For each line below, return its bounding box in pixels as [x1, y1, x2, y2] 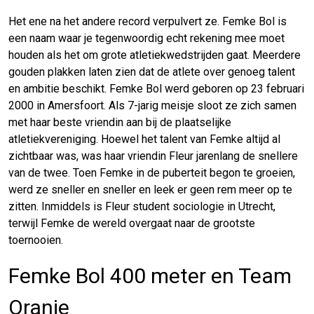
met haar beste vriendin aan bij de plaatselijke [8, 115, 231, 129]
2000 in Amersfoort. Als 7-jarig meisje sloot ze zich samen [8, 98, 296, 112]
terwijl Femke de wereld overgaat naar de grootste [8, 216, 255, 230]
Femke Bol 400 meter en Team [8, 263, 292, 288]
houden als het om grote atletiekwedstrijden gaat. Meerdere [8, 48, 301, 62]
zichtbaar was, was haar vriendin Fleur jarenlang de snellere [8, 149, 298, 163]
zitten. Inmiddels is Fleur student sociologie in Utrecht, [8, 199, 275, 213]
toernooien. [8, 233, 63, 247]
